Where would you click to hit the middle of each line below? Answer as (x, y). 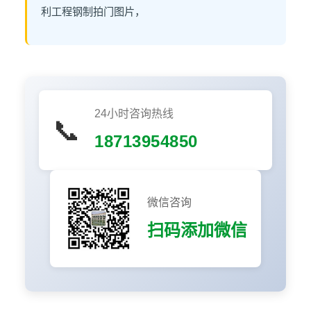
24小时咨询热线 (134, 114)
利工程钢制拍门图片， (93, 11)
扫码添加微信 (197, 230)
